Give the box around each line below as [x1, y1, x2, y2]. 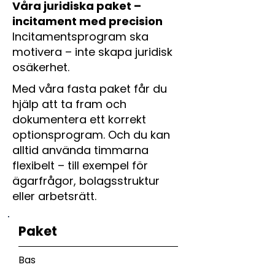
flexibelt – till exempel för [12, 158, 148, 173]
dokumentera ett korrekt [12, 112, 146, 127]
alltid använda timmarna [12, 142, 149, 158]
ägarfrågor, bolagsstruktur [12, 173, 160, 188]
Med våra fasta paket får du [12, 81, 167, 96]
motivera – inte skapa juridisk [12, 44, 172, 60]
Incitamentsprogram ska [12, 29, 149, 44]
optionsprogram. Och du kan [12, 127, 170, 142]
